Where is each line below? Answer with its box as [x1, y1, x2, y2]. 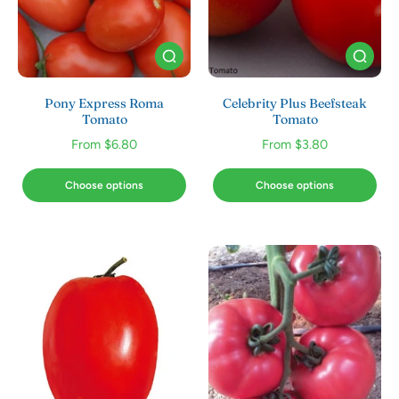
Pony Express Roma [45, 95, 164, 111]
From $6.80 [71, 136, 137, 152]
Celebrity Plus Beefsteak [223, 95, 367, 111]
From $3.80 [262, 136, 328, 152]
